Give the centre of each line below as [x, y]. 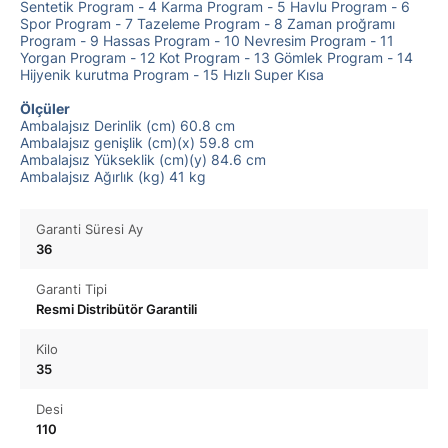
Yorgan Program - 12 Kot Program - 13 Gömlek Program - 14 [216, 57]
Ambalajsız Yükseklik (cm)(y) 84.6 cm [143, 159]
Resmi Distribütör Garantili [116, 309]
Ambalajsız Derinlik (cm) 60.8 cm [127, 125]
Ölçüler [45, 108]
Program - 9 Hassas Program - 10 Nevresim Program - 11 [207, 40]
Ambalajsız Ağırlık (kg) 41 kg [113, 176]
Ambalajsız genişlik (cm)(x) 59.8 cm [137, 142]
